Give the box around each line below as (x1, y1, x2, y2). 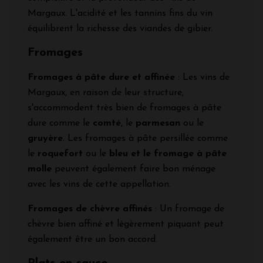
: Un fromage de (152, 204, 224, 214)
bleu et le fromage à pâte (109, 149, 227, 159)
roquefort (38, 149, 83, 159)
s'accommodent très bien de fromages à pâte (28, 103, 221, 113)
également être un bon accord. (28, 235, 157, 245)
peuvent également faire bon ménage (55, 164, 215, 174)
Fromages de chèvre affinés (28, 204, 152, 214)
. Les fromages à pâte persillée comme (63, 134, 228, 144)
